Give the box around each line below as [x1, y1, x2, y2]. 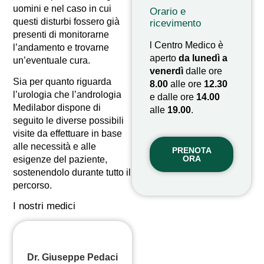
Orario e [150, 5, 186, 17]
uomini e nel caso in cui [13, 3, 112, 14]
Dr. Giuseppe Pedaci [27, 252, 118, 262]
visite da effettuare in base [13, 128, 123, 139]
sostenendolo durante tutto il [13, 167, 131, 178]
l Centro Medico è [150, 39, 223, 50]
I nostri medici [13, 200, 76, 212]
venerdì [150, 65, 183, 76]
